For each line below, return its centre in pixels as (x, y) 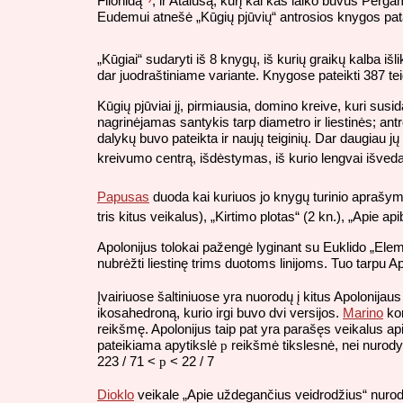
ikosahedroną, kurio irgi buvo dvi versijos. (220, 313)
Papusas (123, 197)
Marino (363, 313)
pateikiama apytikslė (159, 345)
